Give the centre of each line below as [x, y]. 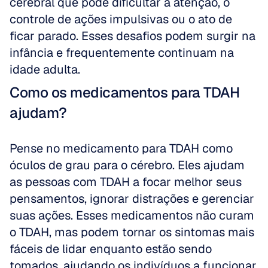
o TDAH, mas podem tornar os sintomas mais [132, 232]
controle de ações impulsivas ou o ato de [121, 19]
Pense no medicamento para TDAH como [121, 148]
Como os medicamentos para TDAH [124, 92]
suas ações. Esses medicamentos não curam [132, 215]
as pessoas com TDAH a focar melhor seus [126, 182]
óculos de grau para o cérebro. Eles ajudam [127, 165]
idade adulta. [45, 69]
